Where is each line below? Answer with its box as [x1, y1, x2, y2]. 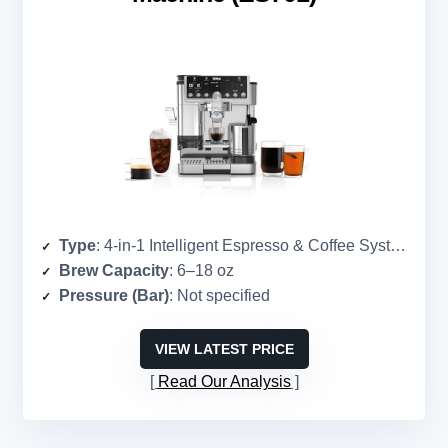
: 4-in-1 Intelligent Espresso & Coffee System [96, 236, 390, 254]
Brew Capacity [59, 261, 169, 279]
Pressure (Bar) [59, 286, 169, 304]
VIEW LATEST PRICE [154, 340, 294, 357]
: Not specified [169, 286, 270, 304]
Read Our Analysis [157, 372, 291, 390]
